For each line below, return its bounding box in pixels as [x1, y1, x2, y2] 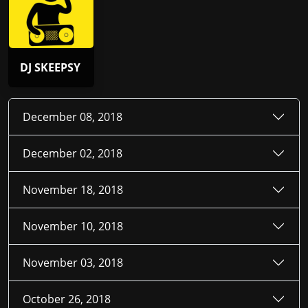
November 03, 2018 [23, 254, 123, 270]
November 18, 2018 [23, 181, 123, 197]
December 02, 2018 [23, 145, 122, 161]
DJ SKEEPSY [20, 60, 80, 76]
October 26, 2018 [23, 291, 111, 307]
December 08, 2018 [23, 109, 122, 124]
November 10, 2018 [23, 218, 123, 234]
